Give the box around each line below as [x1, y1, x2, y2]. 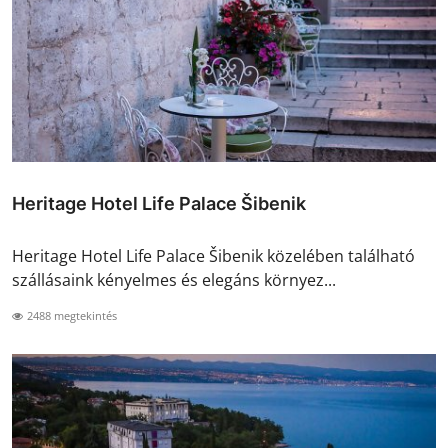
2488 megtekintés [24, 307, 117, 323]
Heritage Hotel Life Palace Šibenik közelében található [12, 244, 415, 267]
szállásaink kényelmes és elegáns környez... [12, 268, 336, 291]
